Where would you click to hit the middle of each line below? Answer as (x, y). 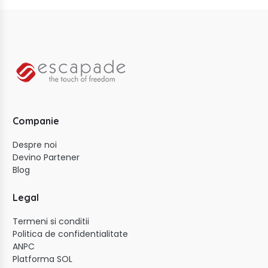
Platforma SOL (42, 259)
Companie (36, 121)
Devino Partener (46, 158)
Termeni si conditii (51, 222)
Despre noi (35, 145)
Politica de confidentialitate (70, 234)
